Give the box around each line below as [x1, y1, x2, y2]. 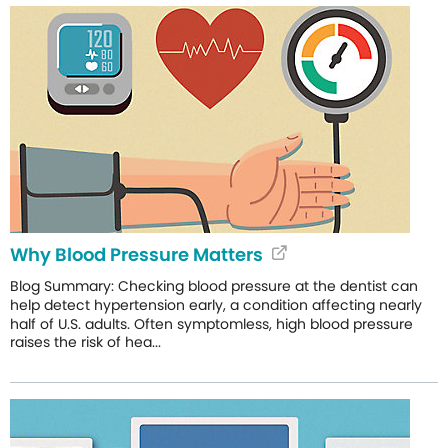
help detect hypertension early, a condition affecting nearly [10, 294, 422, 315]
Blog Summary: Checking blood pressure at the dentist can [10, 275, 418, 296]
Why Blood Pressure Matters [10, 241, 263, 267]
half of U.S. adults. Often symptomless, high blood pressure [10, 313, 413, 334]
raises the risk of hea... [10, 332, 161, 353]
